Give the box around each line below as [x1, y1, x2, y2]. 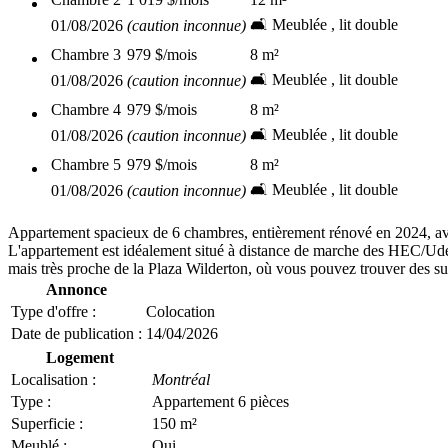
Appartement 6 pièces [152, 393, 289, 410]
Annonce [46, 281, 107, 298]
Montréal [152, 371, 210, 388]
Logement [45, 349, 114, 366]
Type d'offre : [11, 303, 96, 320]
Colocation [146, 303, 215, 320]
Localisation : [11, 371, 96, 388]
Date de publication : [11, 325, 142, 342]
